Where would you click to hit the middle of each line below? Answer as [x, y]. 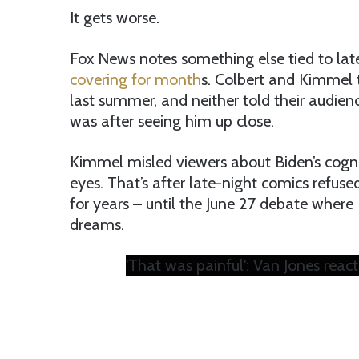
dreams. [97, 225]
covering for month [135, 80]
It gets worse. [115, 18]
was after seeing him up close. [172, 121]
